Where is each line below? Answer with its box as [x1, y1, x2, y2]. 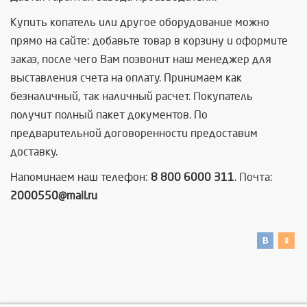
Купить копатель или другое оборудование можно [10, 16, 269, 28]
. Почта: [234, 171, 273, 183]
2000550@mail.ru [10, 190, 97, 201]
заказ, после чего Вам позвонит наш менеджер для [10, 53, 271, 65]
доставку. [10, 146, 58, 158]
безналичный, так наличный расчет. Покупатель [10, 90, 253, 102]
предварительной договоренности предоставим [10, 127, 258, 139]
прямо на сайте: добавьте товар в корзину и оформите [10, 35, 288, 47]
